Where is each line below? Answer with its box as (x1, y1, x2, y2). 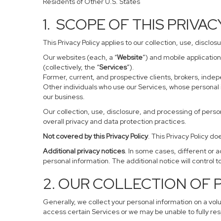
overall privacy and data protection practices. (43, 117, 186, 126)
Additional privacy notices (43, 147, 125, 155)
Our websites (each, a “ (43, 53, 117, 62)
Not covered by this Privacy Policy (43, 132, 148, 141)
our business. (43, 92, 85, 101)
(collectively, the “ (43, 63, 99, 72)
